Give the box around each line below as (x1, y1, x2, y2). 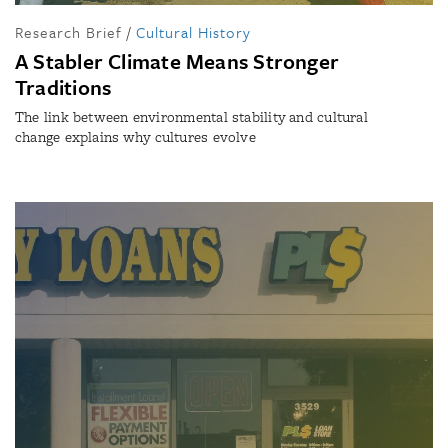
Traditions (15, 72, 112, 103)
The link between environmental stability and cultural (15, 107, 368, 128)
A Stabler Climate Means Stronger (15, 46, 340, 77)
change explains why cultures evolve (15, 127, 256, 148)
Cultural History (136, 21, 251, 44)
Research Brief (15, 21, 122, 44)
